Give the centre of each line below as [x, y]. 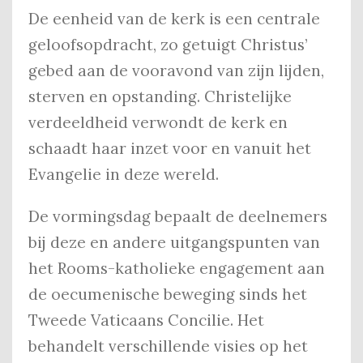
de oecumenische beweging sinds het [168, 295]
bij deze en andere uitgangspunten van [174, 243]
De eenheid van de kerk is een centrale [174, 19]
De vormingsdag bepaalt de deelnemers [178, 217]
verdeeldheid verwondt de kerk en [158, 123]
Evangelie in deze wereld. [126, 175]
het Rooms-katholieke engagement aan [177, 269]
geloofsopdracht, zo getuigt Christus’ [168, 45]
